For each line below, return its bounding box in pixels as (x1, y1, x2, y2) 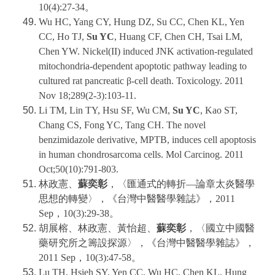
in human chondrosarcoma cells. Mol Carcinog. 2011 (39, 149, 244, 160)
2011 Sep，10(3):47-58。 (39, 252, 141, 263)
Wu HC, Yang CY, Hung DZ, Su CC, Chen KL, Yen (39, 17, 244, 28)
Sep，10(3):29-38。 (39, 208, 119, 219)
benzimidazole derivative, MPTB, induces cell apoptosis (39, 134, 256, 145)
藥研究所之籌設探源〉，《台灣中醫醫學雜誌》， (39, 238, 255, 249)
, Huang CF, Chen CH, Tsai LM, (114, 31, 242, 42)
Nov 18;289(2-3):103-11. (39, 90, 136, 101)
